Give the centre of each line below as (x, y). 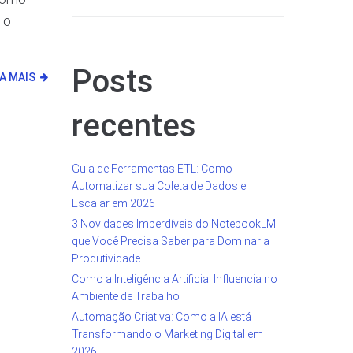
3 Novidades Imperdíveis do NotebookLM (174, 224)
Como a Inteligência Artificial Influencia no (175, 279)
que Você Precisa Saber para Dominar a (171, 242)
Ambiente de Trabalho (126, 297)
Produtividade (106, 259)
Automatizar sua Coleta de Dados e (159, 186)
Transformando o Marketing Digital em (167, 334)
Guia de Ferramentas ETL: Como (152, 169)
